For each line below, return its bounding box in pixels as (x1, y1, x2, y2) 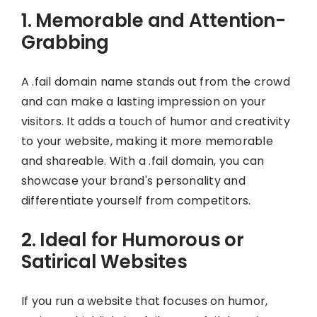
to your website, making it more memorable (21, 132, 273, 149)
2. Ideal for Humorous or (21, 226, 244, 253)
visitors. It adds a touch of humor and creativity (21, 113, 290, 129)
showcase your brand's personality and (21, 172, 246, 189)
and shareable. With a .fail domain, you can (21, 152, 265, 169)
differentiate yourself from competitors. (21, 192, 251, 209)
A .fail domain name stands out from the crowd (21, 73, 290, 90)
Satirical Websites (21, 248, 188, 275)
